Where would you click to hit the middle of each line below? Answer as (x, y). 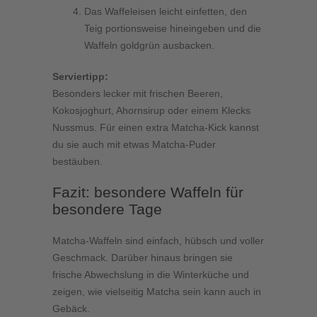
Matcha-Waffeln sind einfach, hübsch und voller (158, 240)
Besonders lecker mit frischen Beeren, (138, 93)
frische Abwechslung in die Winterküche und (151, 274)
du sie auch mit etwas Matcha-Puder (134, 144)
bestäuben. (77, 161)
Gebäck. (71, 308)
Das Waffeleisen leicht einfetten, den (166, 11)
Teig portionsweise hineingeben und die (173, 28)
